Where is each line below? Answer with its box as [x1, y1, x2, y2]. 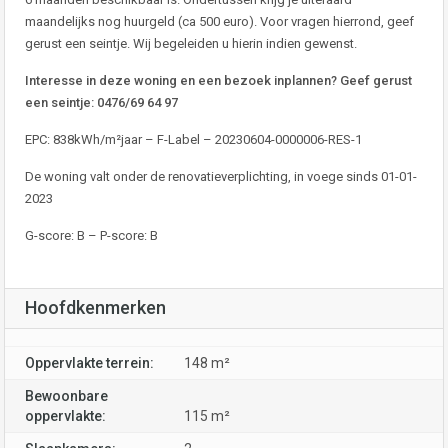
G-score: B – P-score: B [25, 228, 158, 243]
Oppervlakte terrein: [25, 355, 154, 371]
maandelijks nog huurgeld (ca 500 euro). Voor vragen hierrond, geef [25, 14, 414, 29]
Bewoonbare [25, 388, 108, 404]
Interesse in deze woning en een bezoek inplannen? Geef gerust [25, 73, 412, 88]
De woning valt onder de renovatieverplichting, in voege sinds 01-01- [25, 169, 417, 184]
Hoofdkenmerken [25, 297, 166, 318]
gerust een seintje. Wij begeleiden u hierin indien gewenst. [25, 36, 357, 51]
